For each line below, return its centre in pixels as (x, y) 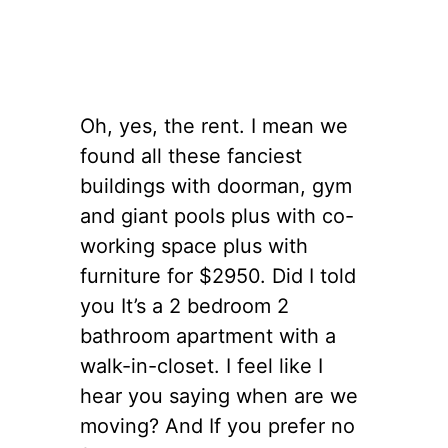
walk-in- (118, 365)
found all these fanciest (191, 155)
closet (185, 365)
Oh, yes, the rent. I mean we (214, 125)
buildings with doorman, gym (216, 185)
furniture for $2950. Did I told (218, 275)
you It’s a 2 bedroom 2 (184, 305)
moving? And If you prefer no (217, 425)
